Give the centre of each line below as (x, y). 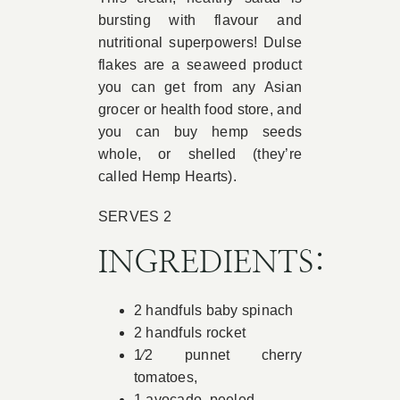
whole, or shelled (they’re (200, 154)
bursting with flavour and (200, 20)
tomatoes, (166, 377)
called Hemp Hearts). (167, 176)
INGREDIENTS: (212, 263)
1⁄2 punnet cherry (218, 355)
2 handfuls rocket (190, 333)
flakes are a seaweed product (200, 65)
